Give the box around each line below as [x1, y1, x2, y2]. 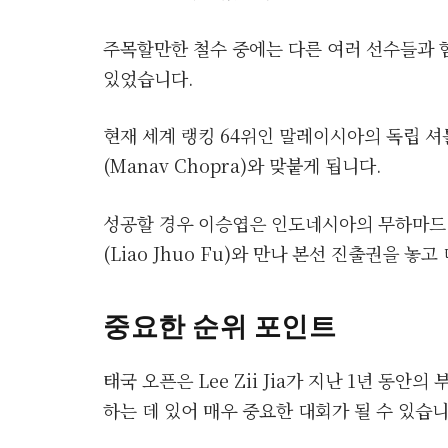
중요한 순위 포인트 [103, 307, 337, 342]
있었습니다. [103, 64, 193, 91]
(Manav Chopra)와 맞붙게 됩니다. [103, 152, 381, 179]
